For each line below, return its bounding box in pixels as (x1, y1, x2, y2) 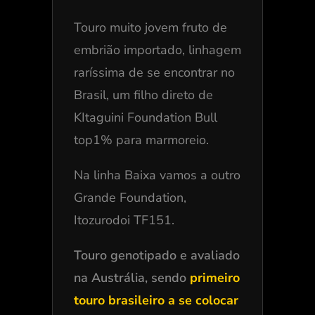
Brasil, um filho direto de (73, 86, 213, 103)
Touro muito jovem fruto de (73, 18, 227, 36)
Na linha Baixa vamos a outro (73, 166, 240, 184)
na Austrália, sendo (73, 269, 190, 286)
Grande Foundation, (73, 188, 186, 206)
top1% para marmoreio (73, 131, 206, 148)
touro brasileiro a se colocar (73, 291, 238, 309)
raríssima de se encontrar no (73, 63, 235, 81)
